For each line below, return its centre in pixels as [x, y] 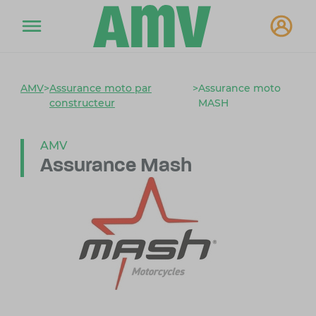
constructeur [82, 103]
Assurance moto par [100, 89]
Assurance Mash [116, 167]
